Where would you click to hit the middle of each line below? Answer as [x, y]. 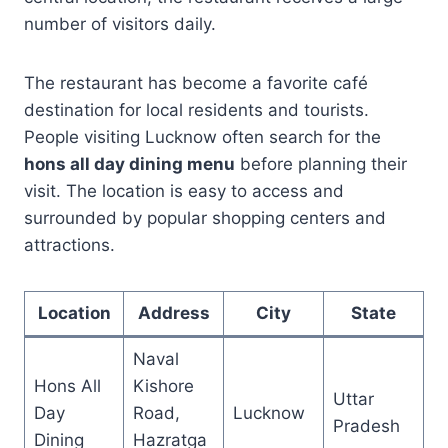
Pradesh [366, 425]
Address [173, 312]
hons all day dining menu [129, 163]
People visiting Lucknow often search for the [202, 136]
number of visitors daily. [120, 23]
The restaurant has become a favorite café [196, 82]
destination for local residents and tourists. [196, 109]
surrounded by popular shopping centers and [205, 217]
